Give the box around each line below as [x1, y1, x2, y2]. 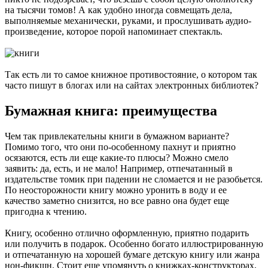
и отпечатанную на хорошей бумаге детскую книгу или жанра [5, 249, 260, 260]
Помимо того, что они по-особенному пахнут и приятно [5, 141, 236, 152]
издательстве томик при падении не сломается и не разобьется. [5, 173, 263, 184]
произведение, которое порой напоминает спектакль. [5, 26, 223, 36]
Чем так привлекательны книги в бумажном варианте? [5, 130, 229, 141]
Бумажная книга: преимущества [5, 102, 217, 118]
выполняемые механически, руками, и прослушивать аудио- [5, 15, 251, 26]
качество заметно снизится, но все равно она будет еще [5, 195, 229, 206]
